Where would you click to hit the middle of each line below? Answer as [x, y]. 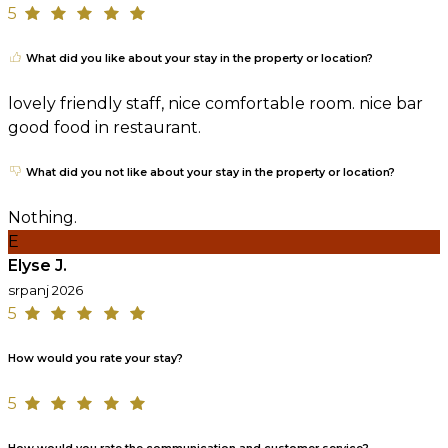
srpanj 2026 [45, 290]
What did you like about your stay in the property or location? [198, 59]
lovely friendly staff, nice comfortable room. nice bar [215, 104]
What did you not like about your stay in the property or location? [209, 173]
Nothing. [42, 218]
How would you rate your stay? [95, 359]
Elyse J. [37, 266]
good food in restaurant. [104, 128]
